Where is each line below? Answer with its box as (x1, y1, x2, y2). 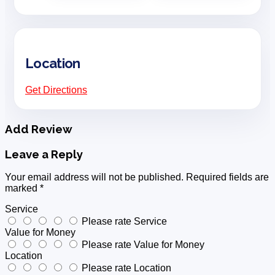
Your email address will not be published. (5, 172, 184, 183)
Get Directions (25, 84, 87, 95)
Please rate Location (82, 263, 171, 274)
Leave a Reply (5, 147, 83, 161)
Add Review (5, 122, 72, 136)
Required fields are (186, 172, 269, 183)
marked (5, 183, 40, 194)
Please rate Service (82, 216, 167, 227)
